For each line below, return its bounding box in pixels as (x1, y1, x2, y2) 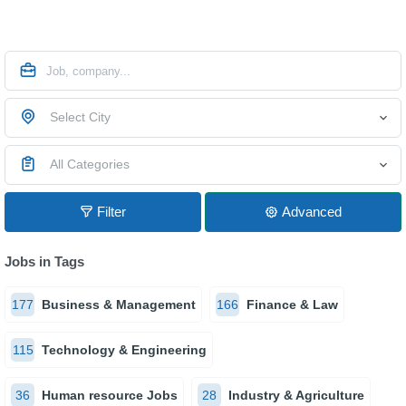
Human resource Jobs (42, 388, 178, 402)
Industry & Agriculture (228, 388, 364, 402)
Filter (97, 204, 126, 219)
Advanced (282, 204, 342, 219)
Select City (50, 110, 111, 124)
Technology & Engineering (42, 343, 207, 357)
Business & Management (42, 297, 196, 312)
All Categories (50, 157, 130, 171)
